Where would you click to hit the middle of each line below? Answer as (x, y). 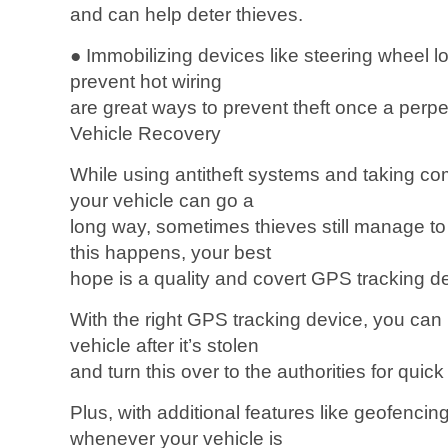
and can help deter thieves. (186, 14)
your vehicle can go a (162, 200)
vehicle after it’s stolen (164, 345)
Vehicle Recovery (145, 133)
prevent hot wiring (146, 81)
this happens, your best (170, 252)
